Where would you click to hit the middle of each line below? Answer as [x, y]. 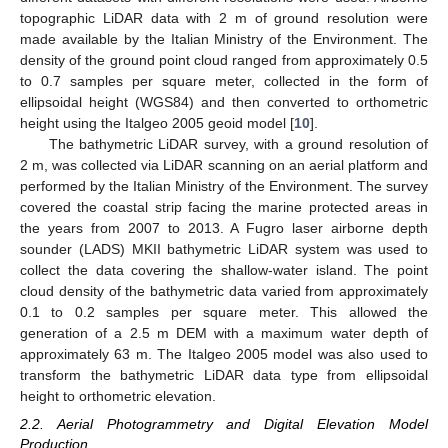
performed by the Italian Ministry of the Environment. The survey [224, 185]
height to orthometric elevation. [118, 395]
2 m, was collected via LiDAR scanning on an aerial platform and [224, 164]
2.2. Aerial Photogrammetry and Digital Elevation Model [224, 424]
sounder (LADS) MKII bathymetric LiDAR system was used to [224, 248]
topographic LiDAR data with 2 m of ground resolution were [224, 17]
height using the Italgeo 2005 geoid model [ [157, 122]
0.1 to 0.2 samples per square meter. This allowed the [224, 311]
